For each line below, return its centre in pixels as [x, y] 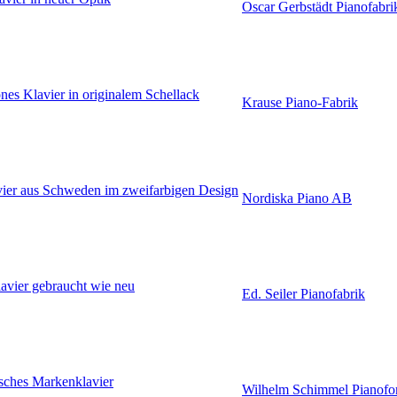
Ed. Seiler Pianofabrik [304, 294]
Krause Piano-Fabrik [300, 103]
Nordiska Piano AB [297, 198]
